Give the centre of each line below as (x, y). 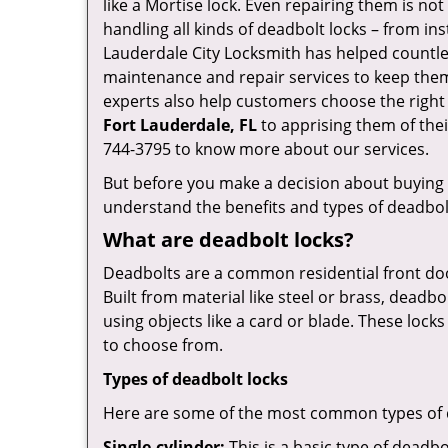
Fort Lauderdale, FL (180, 125)
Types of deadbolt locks (195, 379)
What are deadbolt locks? (228, 239)
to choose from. (163, 345)
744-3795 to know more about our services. (266, 149)
